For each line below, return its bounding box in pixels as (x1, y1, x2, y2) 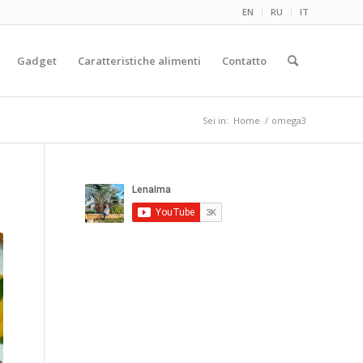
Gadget (17, 53, 57, 68)
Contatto (222, 53, 267, 68)
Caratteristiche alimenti (78, 53, 201, 68)
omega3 (271, 114, 306, 126)
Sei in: (203, 114, 228, 126)
